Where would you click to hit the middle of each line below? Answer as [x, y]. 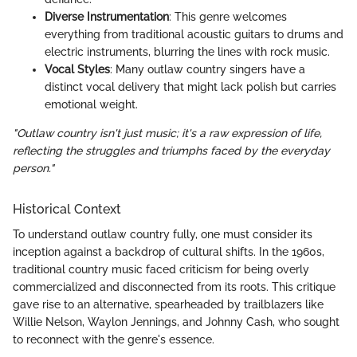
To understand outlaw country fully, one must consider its [163, 235]
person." [33, 168]
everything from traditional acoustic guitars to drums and [194, 34]
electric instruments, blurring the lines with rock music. [187, 51]
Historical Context [67, 209]
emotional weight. [91, 104]
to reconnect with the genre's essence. [114, 340]
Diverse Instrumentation [107, 16]
